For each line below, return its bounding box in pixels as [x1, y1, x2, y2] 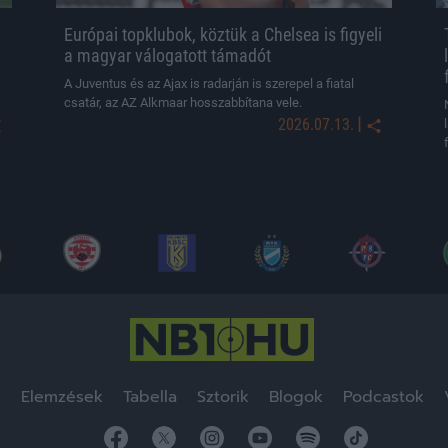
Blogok [269, 385, 323, 409]
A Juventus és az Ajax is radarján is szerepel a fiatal [64, 76, 354, 91]
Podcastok [343, 385, 424, 409]
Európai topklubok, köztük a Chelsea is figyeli [64, 24, 382, 45]
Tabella [123, 385, 177, 409]
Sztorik [197, 385, 249, 409]
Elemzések [21, 385, 103, 409]
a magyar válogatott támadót [64, 45, 271, 66]
